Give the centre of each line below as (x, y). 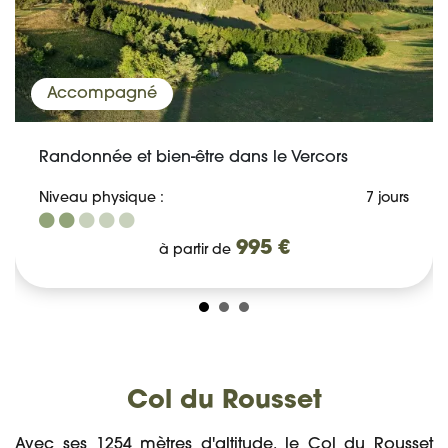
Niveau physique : (103, 198)
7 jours (387, 198)
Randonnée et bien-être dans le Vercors (193, 157)
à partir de (194, 250)
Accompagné (102, 93)
